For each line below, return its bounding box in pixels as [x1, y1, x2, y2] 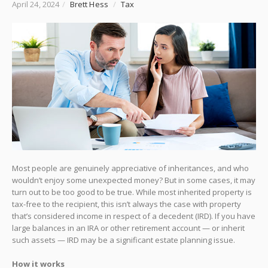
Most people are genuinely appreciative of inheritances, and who [12, 162, 249, 173]
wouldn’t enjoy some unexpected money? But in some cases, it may [12, 174, 255, 185]
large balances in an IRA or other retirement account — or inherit [12, 222, 245, 233]
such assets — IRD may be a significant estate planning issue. [12, 234, 235, 245]
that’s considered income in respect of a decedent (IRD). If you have [12, 210, 255, 221]
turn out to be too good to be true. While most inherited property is [12, 186, 252, 197]
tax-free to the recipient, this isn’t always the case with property [12, 198, 241, 209]
